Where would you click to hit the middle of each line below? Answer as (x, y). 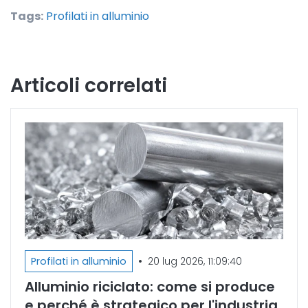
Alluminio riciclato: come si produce (150, 287)
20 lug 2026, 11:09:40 (195, 261)
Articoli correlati (89, 86)
